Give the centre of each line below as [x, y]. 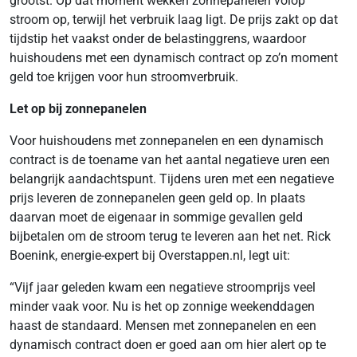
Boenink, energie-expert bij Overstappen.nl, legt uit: [150, 255]
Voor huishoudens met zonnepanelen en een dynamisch [167, 141]
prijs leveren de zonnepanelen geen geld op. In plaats [157, 198]
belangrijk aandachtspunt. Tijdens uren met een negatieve [172, 179]
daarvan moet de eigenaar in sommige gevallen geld [156, 217]
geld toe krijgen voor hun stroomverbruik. [124, 77]
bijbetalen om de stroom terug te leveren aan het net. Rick [170, 236]
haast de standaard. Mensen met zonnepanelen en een [163, 326]
